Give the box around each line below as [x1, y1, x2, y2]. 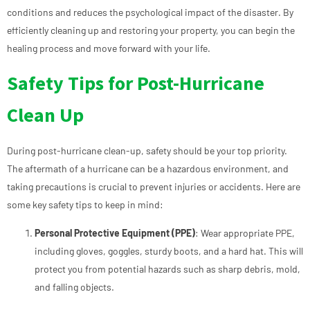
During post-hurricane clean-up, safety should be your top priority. [7, 145, 287, 157]
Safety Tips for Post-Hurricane [7, 71, 264, 96]
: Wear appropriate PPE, [195, 226, 295, 239]
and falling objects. [35, 280, 114, 293]
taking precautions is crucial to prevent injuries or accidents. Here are [7, 181, 300, 193]
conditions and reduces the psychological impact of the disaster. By [7, 6, 293, 19]
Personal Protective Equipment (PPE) [35, 226, 195, 239]
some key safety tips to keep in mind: [7, 199, 163, 211]
